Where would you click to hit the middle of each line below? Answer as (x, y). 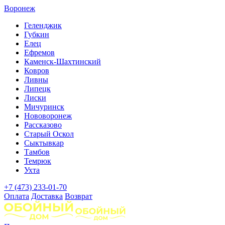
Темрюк (38, 161)
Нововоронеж (48, 116)
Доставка (47, 196)
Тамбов (37, 152)
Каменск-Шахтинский (63, 62)
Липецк (37, 89)
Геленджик (43, 25)
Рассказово (43, 125)
